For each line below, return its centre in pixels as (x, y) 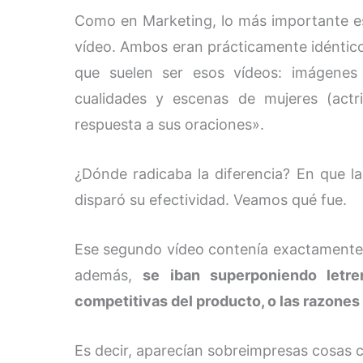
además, (109, 275)
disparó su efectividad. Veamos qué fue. (211, 200)
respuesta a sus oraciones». (169, 125)
